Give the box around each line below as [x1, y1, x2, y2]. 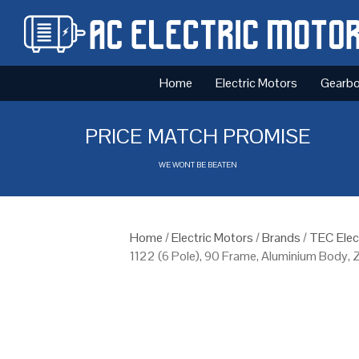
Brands [262, 228, 301, 246]
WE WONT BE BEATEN [159, 159, 238, 170]
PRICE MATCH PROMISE [85, 122, 312, 150]
